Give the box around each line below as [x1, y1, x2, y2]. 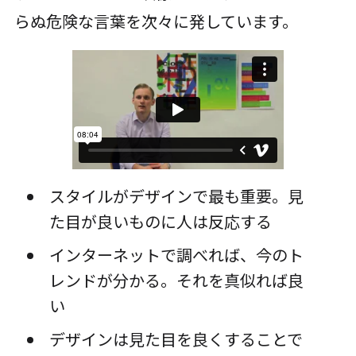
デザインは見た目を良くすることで [48, 327, 303, 351]
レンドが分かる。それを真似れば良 [48, 269, 304, 292]
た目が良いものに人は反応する [48, 210, 272, 234]
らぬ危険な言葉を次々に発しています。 [14, 10, 298, 33]
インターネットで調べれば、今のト [48, 243, 304, 267]
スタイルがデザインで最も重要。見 [48, 184, 304, 208]
